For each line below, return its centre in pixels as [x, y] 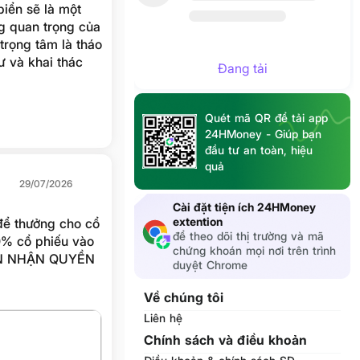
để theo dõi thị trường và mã [248, 236]
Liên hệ [163, 318]
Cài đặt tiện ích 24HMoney [244, 207]
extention [197, 221]
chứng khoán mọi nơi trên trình [254, 250]
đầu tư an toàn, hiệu [258, 150]
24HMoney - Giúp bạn [263, 134]
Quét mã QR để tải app [266, 118]
